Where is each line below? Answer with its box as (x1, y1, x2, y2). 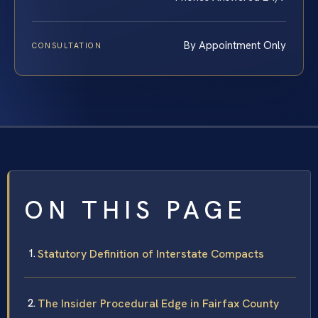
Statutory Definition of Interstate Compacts (38, 246, 264, 261)
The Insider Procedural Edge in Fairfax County (38, 295, 279, 311)
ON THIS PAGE (24, 193, 247, 226)
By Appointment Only (184, 38, 286, 53)
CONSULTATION (32, 40, 102, 50)
